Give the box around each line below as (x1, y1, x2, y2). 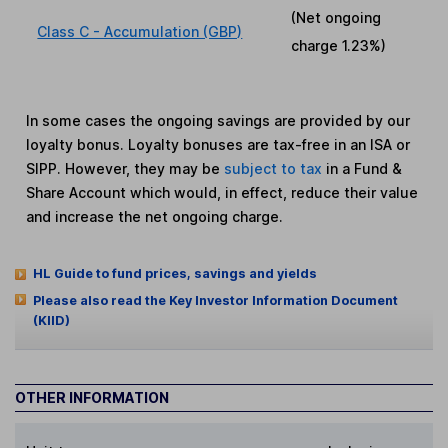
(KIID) (32, 313, 70, 329)
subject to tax (224, 160, 327, 178)
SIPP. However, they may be (26, 160, 225, 178)
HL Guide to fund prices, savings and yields (32, 266, 317, 282)
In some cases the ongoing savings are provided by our (26, 112, 411, 130)
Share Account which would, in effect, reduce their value (26, 184, 419, 202)
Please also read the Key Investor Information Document (32, 293, 398, 309)
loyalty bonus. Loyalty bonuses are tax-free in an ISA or (26, 136, 411, 154)
